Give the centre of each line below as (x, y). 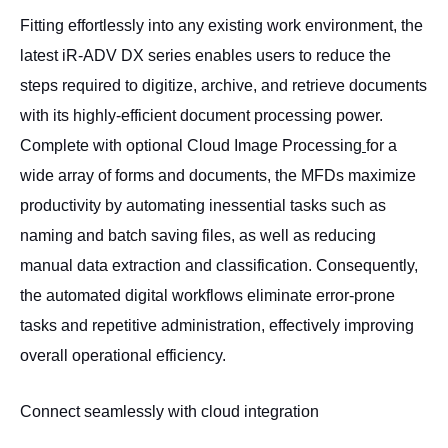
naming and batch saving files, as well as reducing (198, 235)
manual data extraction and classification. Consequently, (219, 265)
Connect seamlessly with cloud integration (169, 411)
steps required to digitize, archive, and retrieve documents (223, 85)
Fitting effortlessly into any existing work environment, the (221, 25)
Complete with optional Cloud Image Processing (191, 145)
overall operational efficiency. (123, 355)
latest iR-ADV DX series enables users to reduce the (205, 55)
